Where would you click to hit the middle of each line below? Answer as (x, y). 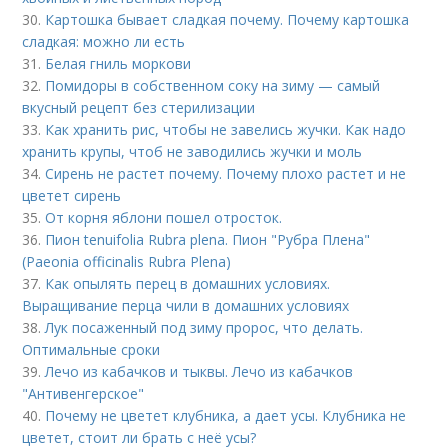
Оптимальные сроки (91, 349)
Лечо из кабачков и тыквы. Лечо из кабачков (199, 371)
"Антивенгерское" (83, 393)
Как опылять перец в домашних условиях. (188, 283)
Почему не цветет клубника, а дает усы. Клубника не (226, 415)
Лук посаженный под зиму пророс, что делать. (204, 327)
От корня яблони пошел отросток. (164, 217)
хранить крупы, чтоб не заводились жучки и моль (192, 151)
